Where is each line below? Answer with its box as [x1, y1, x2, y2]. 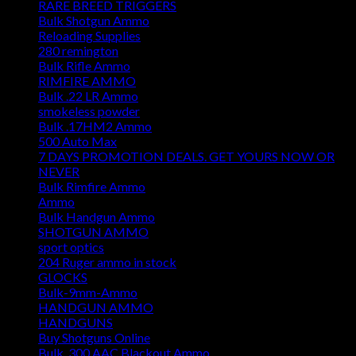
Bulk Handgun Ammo [38, 209, 155, 225]
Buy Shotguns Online [38, 330, 150, 346]
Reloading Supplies [38, 28, 141, 44]
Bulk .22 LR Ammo [38, 88, 138, 104]
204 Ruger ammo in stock [38, 254, 176, 270]
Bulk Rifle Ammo [38, 58, 130, 74]
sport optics [38, 239, 104, 255]
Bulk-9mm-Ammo [38, 284, 137, 300]
